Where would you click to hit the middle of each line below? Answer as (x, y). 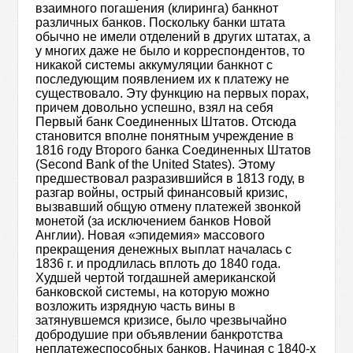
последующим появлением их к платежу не (163, 79)
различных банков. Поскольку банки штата (161, 22)
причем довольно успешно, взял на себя (155, 108)
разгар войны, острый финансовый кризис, (162, 193)
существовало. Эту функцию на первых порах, (173, 93)
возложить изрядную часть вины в (136, 306)
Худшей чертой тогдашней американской (156, 278)
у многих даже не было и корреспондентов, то (171, 51)
